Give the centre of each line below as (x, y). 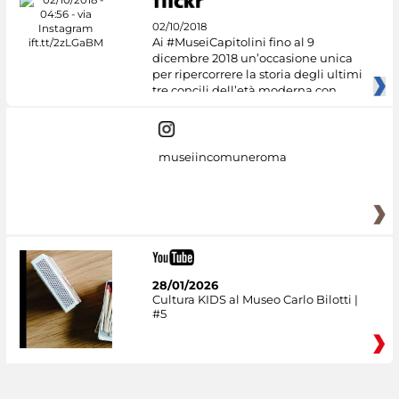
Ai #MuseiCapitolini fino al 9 (233, 41)
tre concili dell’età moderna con (244, 90)
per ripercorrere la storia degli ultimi (257, 73)
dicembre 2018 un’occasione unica (252, 57)
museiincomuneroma (222, 157)
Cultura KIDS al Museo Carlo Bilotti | (255, 299)
